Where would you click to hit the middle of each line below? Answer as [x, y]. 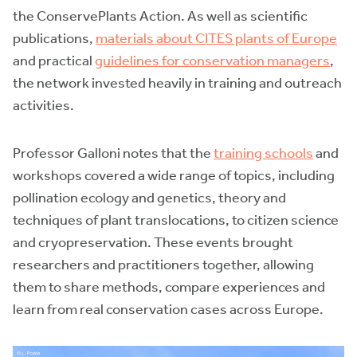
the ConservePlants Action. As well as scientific [160, 16]
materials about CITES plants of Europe [216, 39]
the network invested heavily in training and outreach [177, 83]
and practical [54, 61]
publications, [54, 39]
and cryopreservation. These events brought [153, 243]
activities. [43, 106]
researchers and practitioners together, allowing [163, 265]
